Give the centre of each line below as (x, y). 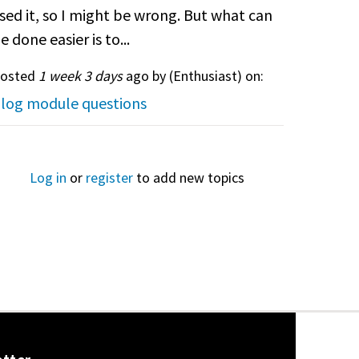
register (110, 177)
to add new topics (189, 177)
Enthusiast (205, 75)
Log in (48, 177)
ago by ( (147, 75)
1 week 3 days (80, 75)
